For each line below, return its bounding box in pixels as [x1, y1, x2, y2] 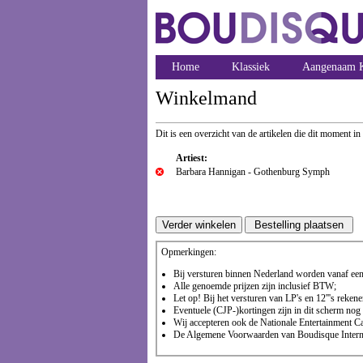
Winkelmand [156, 88, 257, 109]
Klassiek [232, 61, 270, 73]
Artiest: [176, 152, 207, 164]
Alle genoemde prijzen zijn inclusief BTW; [173, 280, 336, 292]
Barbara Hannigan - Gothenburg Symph [176, 166, 330, 177]
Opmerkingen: [161, 246, 216, 258]
